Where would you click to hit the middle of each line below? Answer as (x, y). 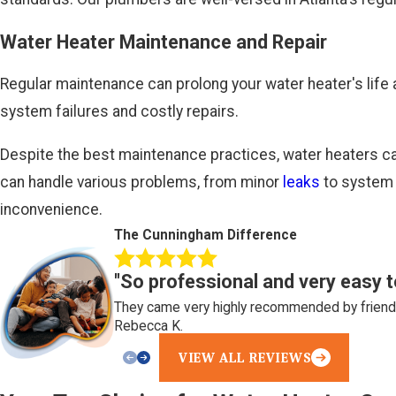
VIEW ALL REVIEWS (245, 358)
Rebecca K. (149, 327)
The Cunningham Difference (206, 236)
